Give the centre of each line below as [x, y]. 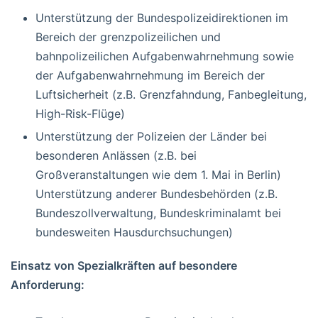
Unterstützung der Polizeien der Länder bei [151, 136]
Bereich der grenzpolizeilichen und [128, 37]
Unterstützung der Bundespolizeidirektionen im [162, 17]
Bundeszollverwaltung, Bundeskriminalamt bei [158, 213]
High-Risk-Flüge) [80, 113]
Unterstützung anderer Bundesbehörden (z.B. [157, 193]
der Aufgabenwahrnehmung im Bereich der [150, 75]
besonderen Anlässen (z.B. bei [116, 155]
